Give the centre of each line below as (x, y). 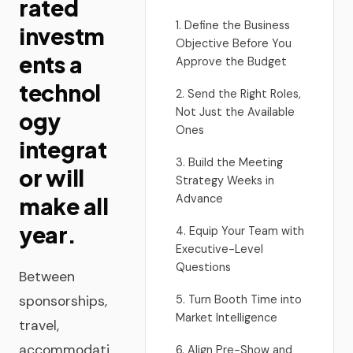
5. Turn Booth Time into (239, 299)
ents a (51, 64)
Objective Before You (234, 43)
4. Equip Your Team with (240, 231)
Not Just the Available (235, 112)
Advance (199, 199)
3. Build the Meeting (229, 162)
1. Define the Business (233, 25)
